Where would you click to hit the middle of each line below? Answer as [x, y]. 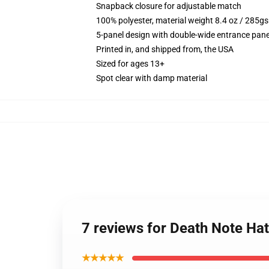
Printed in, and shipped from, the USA [165, 49]
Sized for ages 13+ [130, 64]
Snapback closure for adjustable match [169, 6]
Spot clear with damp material [152, 78]
